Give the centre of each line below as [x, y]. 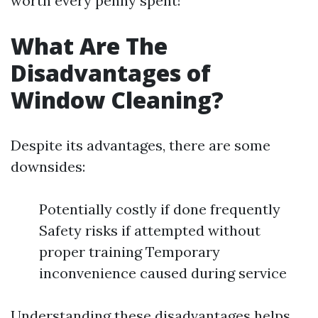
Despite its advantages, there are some [141, 145]
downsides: [48, 166]
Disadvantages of [111, 73]
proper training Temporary [130, 252]
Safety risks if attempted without [150, 230]
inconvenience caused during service [163, 273]
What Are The [89, 46]
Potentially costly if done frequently [160, 209]
